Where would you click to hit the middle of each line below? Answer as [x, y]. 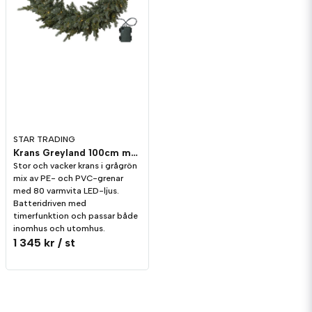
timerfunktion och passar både [76, 216]
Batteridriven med [50, 204]
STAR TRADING [44, 140]
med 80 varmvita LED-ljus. [66, 191]
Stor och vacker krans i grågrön [75, 166]
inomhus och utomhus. [59, 229]
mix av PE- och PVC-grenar [68, 179]
